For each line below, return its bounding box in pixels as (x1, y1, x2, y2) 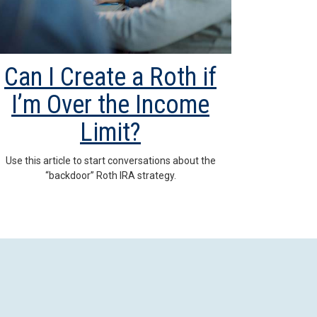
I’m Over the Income (11, 89, 209, 120)
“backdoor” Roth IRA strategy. (45, 169, 176, 181)
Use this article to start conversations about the (5, 154, 216, 166)
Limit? (80, 117, 141, 147)
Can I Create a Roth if (4, 62, 217, 92)
